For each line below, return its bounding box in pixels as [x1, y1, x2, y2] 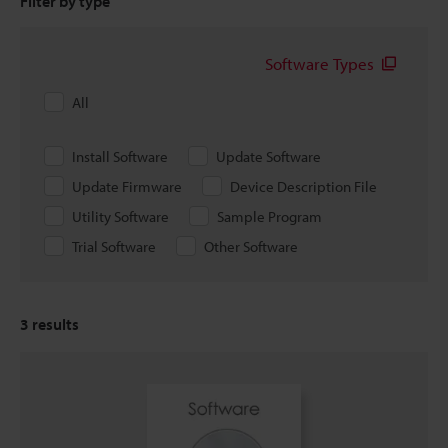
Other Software [204, 237, 298, 256]
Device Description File [230, 177, 377, 196]
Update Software [216, 147, 321, 166]
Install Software [72, 147, 168, 166]
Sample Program [217, 207, 322, 226]
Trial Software [72, 237, 156, 256]
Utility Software [72, 207, 169, 226]
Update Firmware [72, 177, 182, 196]
